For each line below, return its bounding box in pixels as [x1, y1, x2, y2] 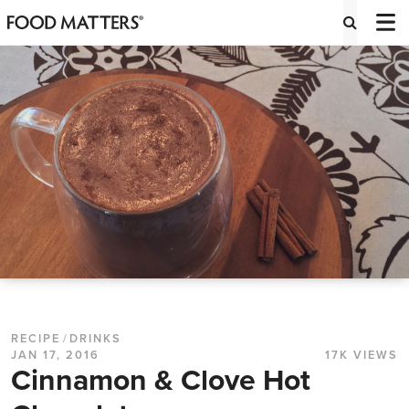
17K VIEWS [325, 348, 398, 363]
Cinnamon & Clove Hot [11, 363, 310, 399]
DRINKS [69, 331, 121, 347]
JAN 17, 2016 [11, 348, 100, 363]
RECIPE [11, 331, 60, 347]
